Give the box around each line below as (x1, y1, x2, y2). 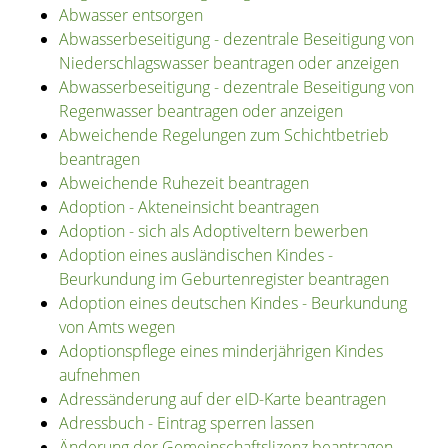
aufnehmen (58, 364, 140, 387)
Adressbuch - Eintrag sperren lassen (58, 412, 314, 435)
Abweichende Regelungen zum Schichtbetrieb (58, 124, 389, 147)
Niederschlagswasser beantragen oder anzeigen (58, 52, 399, 75)
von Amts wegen (58, 316, 175, 339)
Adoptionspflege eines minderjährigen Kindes (58, 340, 383, 363)
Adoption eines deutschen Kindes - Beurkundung (58, 292, 407, 315)
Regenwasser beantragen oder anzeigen (58, 100, 343, 123)
